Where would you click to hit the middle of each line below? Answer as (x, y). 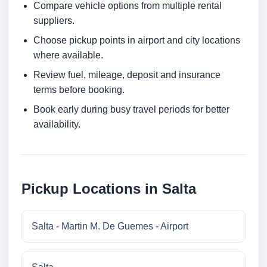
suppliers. (54, 21)
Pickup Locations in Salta (109, 189)
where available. (68, 55)
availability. (57, 125)
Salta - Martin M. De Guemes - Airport (110, 226)
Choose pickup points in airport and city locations (137, 41)
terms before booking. (79, 90)
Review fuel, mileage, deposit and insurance (127, 75)
